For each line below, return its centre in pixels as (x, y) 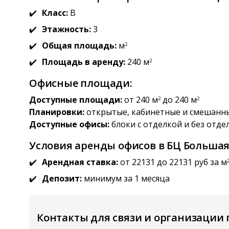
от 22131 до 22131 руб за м (173, 162)
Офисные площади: (81, 83)
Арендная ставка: (80, 162)
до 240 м (179, 99)
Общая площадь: (79, 45)
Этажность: (66, 29)
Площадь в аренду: (84, 62)
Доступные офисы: (69, 124)
